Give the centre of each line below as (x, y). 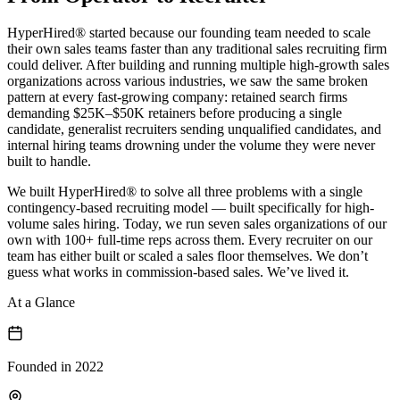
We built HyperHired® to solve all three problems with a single (185, 192)
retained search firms (289, 97)
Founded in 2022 (55, 367)
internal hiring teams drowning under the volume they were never (191, 146)
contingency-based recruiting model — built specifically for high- (191, 208)
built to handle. (49, 162)
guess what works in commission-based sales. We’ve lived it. (178, 272)
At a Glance (41, 303)
